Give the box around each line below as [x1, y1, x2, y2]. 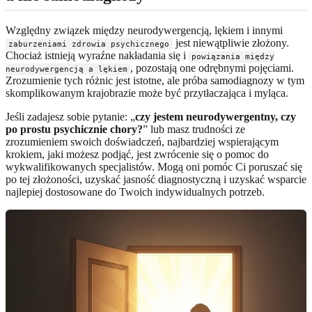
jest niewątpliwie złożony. [172, 36, 289, 49]
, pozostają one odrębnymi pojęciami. [130, 61, 295, 74]
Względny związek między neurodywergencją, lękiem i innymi [6, 24, 283, 36]
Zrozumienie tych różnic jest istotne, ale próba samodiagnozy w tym [6, 74, 304, 86]
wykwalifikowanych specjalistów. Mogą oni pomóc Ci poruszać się [6, 160, 302, 173]
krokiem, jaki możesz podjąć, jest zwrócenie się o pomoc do [6, 148, 269, 160]
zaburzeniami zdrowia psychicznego [8, 39, 170, 49]
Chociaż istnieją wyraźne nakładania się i [6, 49, 189, 61]
